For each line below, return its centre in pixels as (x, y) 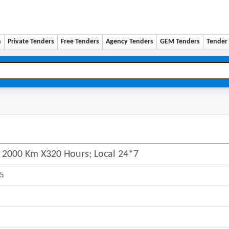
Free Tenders (80, 42)
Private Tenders (31, 42)
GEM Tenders (180, 42)
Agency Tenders (130, 42)
